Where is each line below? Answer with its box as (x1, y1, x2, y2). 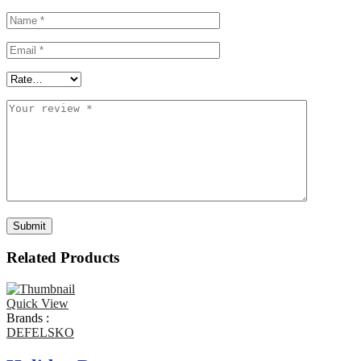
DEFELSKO (6, 325, 74, 339)
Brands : (6, 310, 49, 325)
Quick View (6, 296, 68, 310)
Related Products (6, 249, 119, 267)
